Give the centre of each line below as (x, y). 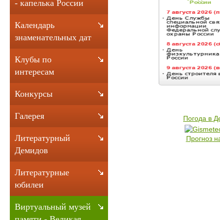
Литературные (42, 172)
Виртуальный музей (53, 207)
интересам (34, 72)
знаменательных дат (53, 37)
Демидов (31, 150)
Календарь (35, 25)
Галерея (29, 116)
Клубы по (33, 59)
